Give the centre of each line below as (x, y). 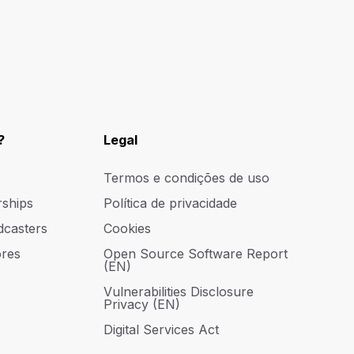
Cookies (128, 228)
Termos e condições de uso (187, 178)
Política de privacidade (171, 203)
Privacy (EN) (142, 304)
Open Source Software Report (196, 254)
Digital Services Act (162, 330)
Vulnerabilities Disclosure (179, 292)
